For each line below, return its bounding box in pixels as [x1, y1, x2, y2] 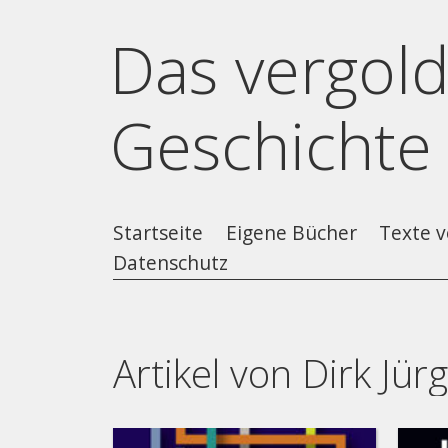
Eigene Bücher [225, 219, 357, 247]
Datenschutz [113, 248, 229, 276]
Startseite [113, 219, 204, 247]
